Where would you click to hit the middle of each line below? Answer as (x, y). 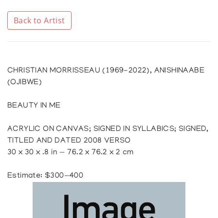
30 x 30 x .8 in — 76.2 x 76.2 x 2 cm (71, 153)
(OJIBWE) (25, 82)
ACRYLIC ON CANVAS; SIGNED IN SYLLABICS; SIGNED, (108, 129)
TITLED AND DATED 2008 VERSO (69, 141)
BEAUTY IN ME (34, 106)
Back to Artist (39, 20)
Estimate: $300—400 (45, 176)
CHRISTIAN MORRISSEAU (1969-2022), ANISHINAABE (106, 71)
